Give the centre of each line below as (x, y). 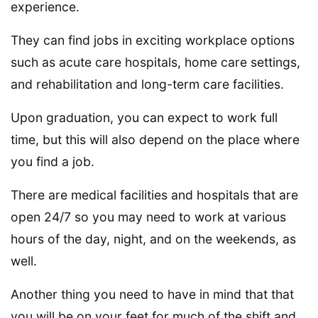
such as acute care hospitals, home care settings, (155, 62)
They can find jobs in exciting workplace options (153, 40)
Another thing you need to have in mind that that (152, 295)
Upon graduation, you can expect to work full (144, 118)
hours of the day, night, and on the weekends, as (153, 239)
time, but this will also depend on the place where (155, 140)
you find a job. (53, 162)
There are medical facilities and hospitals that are (154, 195)
